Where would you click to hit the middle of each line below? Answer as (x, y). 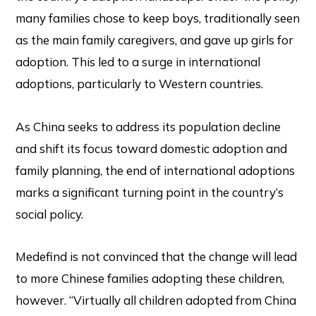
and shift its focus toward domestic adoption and (152, 148)
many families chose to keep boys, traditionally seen (158, 18)
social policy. (50, 214)
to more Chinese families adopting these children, (150, 279)
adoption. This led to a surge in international (138, 61)
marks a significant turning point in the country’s (150, 192)
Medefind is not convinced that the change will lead (157, 257)
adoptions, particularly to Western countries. (140, 83)
